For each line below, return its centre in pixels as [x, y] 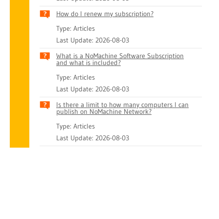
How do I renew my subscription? [105, 14]
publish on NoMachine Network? [104, 111]
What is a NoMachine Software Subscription [120, 56]
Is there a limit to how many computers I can [122, 105]
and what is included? [88, 63]
